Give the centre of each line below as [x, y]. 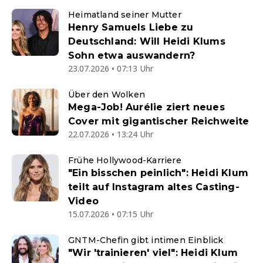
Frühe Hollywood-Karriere [125, 161]
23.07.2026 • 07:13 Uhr [111, 69]
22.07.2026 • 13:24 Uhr [111, 134]
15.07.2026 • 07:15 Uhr [111, 214]
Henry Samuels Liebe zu [131, 28]
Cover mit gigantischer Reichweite [159, 122]
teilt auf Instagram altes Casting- [154, 187]
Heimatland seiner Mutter [125, 15]
